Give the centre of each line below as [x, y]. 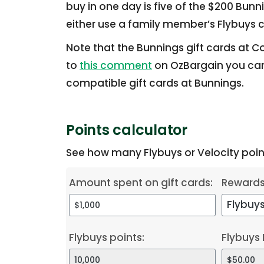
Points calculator [127, 130]
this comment [116, 65]
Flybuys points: [107, 237]
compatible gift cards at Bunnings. [155, 83]
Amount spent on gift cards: [141, 182]
